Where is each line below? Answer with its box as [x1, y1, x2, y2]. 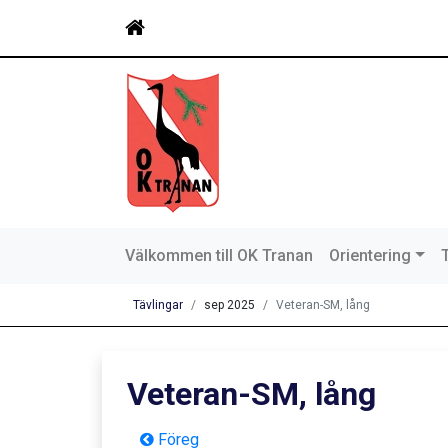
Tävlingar [133, 298, 183, 312]
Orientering [329, 246, 411, 265]
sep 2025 [204, 298, 255, 312]
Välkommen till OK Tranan [125, 246, 313, 265]
